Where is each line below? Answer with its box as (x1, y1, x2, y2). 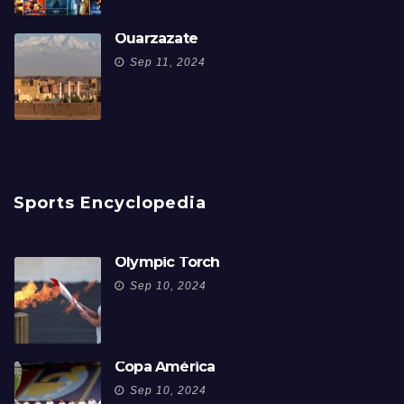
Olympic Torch (115, 253, 220, 271)
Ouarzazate (115, 30, 197, 48)
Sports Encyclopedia (14, 193, 207, 214)
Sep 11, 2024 (130, 56, 206, 69)
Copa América (115, 358, 216, 376)
